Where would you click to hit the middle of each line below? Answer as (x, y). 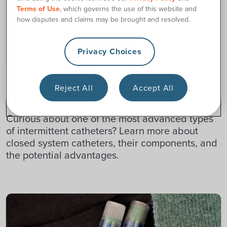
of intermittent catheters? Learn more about (102, 130)
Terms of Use (39, 9)
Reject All (74, 88)
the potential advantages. (63, 155)
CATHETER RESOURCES (41, 80)
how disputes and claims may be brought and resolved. (104, 20)
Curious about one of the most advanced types (110, 118)
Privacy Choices (109, 52)
